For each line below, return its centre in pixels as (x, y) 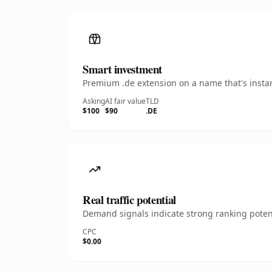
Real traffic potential (129, 199)
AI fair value (125, 101)
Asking (94, 101)
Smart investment (123, 69)
